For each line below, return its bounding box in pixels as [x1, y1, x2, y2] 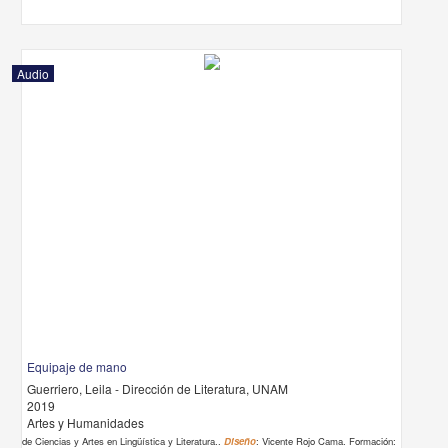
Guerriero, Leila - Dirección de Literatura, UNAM [27, 380, 289, 397]
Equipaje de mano [27, 358, 128, 375]
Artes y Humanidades [27, 414, 145, 431]
